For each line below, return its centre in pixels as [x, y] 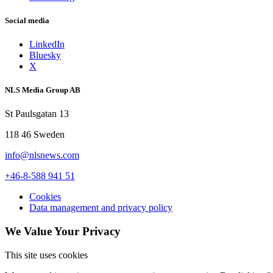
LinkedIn [47, 44]
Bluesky [45, 55]
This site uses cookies [46, 255]
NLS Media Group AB [43, 90]
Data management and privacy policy [101, 208]
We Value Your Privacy [63, 232]
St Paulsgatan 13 [37, 114]
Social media [27, 20]
